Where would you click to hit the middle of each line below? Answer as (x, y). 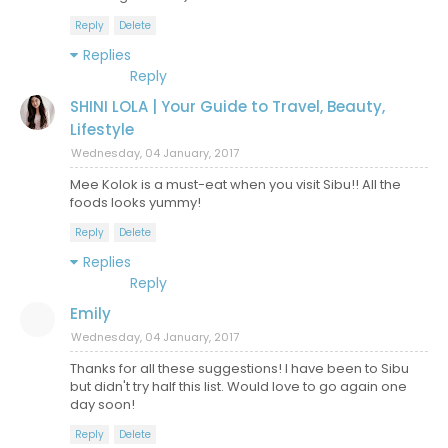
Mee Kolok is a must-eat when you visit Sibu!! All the (235, 184)
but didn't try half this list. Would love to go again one (238, 386)
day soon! (102, 404)
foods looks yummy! (135, 202)
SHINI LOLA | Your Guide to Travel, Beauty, (227, 106)
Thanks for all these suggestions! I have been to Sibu (239, 368)
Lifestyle (102, 129)
